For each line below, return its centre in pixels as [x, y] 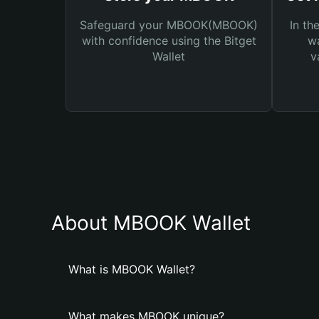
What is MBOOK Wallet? [132, 269]
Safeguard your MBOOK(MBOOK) [169, 25]
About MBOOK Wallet [151, 223]
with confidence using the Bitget [169, 41]
